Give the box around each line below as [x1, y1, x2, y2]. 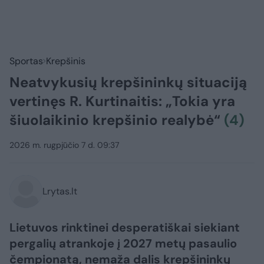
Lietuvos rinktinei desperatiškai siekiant [9, 220, 240, 236]
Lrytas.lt [42, 185, 77, 198]
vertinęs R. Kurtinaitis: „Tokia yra [9, 92, 235, 111]
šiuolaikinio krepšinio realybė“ [9, 111, 224, 130]
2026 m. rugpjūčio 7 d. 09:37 [9, 140, 119, 151]
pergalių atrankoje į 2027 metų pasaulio [9, 236, 237, 252]
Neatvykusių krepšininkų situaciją [9, 73, 247, 92]
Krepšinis [46, 55, 85, 68]
